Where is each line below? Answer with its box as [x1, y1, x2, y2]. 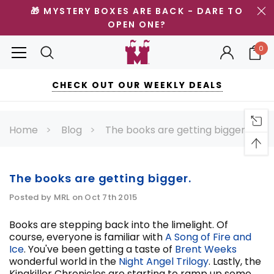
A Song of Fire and [165, 230, 251, 244]
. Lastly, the [209, 254, 261, 268]
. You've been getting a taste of [24, 242, 175, 256]
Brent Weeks [175, 242, 237, 256]
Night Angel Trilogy [119, 254, 209, 268]
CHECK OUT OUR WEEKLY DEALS [51, 79, 223, 91]
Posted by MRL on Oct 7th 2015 [9, 191, 138, 203]
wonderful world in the [9, 254, 119, 268]
